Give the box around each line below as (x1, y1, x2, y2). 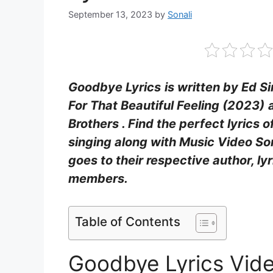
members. (68, 171, 128, 186)
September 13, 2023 (68, 9, 152, 20)
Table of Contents (75, 214, 180, 230)
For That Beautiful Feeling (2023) (68, 98, 264, 113)
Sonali (168, 9, 192, 20)
